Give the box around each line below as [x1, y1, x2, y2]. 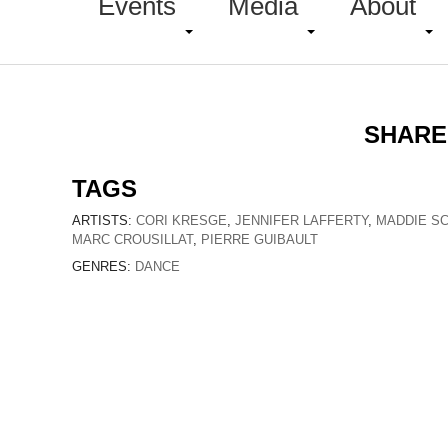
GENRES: [72, 259, 135, 274]
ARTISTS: [72, 213, 136, 228]
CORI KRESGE [136, 213, 227, 228]
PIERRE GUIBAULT [201, 232, 318, 247]
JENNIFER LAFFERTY [235, 213, 368, 228]
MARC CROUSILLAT [72, 232, 193, 247]
